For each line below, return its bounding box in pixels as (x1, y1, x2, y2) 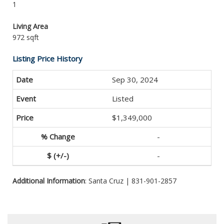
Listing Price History (12, 53, 82, 63)
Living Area (12, 21, 48, 31)
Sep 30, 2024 (112, 74, 158, 84)
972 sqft (12, 32, 39, 42)
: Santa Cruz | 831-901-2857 (85, 176, 176, 185)
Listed (112, 93, 133, 103)
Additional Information (12, 176, 85, 185)
